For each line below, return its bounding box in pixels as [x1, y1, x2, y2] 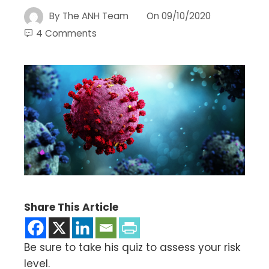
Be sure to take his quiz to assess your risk [24, 240, 240, 255]
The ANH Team [62, 9, 128, 22]
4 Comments [36, 26, 97, 40]
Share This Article [24, 199, 118, 214]
